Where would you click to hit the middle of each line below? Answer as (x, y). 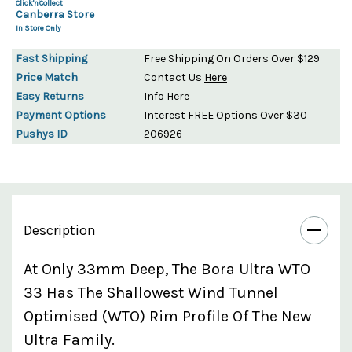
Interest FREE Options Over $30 (225, 115)
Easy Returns (50, 96)
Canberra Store (55, 14)
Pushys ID (42, 134)
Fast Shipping (51, 58)
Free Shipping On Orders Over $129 (232, 58)
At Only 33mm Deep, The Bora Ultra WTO (167, 269)
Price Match (47, 77)
